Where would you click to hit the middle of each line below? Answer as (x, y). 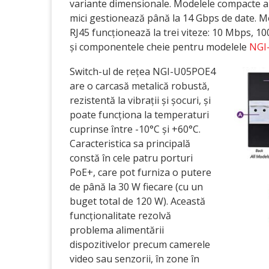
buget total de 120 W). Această (138, 201)
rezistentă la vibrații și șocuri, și (140, 100)
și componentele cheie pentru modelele (159, 47)
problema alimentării (117, 230)
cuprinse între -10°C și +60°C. (135, 129)
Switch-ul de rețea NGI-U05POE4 (143, 71)
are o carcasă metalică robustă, (140, 86)
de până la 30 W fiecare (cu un (136, 187)
